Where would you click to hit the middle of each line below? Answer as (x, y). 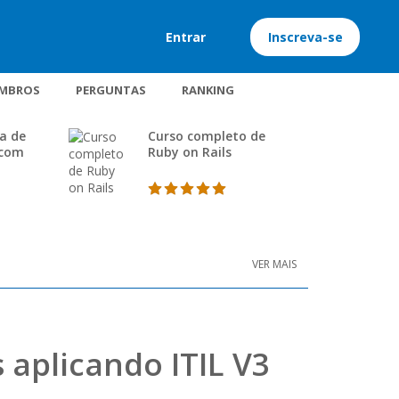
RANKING (208, 90)
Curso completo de (206, 136)
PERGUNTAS (110, 90)
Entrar (186, 37)
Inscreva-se (305, 37)
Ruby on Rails (189, 152)
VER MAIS (274, 264)
